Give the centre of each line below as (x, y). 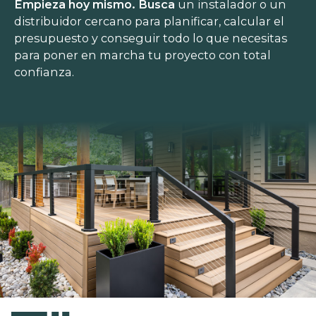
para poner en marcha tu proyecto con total (143, 55)
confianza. (46, 72)
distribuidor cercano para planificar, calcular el (150, 21)
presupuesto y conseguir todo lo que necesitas (151, 38)
